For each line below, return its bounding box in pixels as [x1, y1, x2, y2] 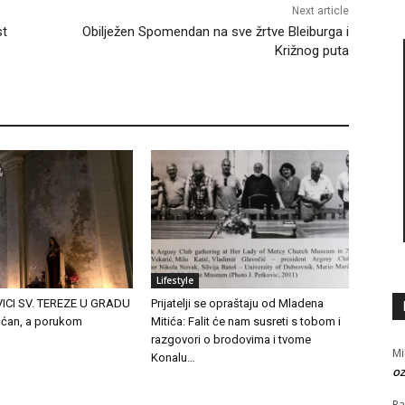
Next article [291, 5, 349, 18]
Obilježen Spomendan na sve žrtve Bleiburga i [81, 24, 349, 41]
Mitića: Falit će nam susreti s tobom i [151, 315, 342, 329]
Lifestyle [156, 274, 194, 287]
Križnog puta [274, 42, 349, 60]
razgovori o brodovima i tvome [151, 333, 312, 347]
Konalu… [151, 351, 196, 365]
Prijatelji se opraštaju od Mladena [151, 297, 325, 311]
